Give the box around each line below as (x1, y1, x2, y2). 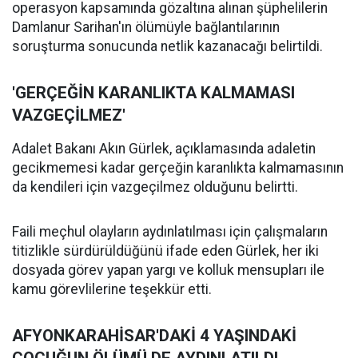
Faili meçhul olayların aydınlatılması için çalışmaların (12, 224, 328, 240)
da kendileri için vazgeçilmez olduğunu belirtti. (12, 179, 298, 195)
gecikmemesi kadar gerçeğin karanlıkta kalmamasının (12, 160, 344, 176)
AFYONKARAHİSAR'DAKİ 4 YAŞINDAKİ (12, 326, 296, 345)
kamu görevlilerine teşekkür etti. (12, 281, 212, 297)
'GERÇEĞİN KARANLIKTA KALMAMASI (12, 83, 295, 102)
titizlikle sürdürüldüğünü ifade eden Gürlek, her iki (12, 243, 319, 259)
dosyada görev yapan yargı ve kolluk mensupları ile (12, 262, 324, 278)
